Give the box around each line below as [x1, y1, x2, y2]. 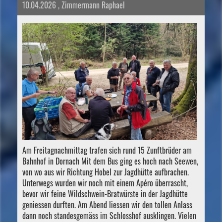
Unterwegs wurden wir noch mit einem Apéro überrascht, [22, 176, 188, 189]
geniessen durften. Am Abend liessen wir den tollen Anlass [22, 198, 192, 211]
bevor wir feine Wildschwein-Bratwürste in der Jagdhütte [22, 187, 188, 200]
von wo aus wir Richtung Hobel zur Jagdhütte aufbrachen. [22, 166, 189, 178]
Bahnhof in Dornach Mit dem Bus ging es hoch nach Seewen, [22, 155, 198, 167]
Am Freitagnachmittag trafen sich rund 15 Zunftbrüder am [22, 144, 192, 156]
